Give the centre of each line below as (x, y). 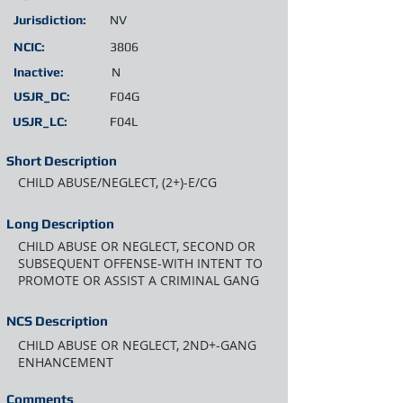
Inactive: (39, 72)
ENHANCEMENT (66, 362)
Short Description (62, 161)
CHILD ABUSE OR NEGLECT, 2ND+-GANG (137, 345)
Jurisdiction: (50, 20)
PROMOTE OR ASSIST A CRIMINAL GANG (139, 280)
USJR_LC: (40, 121)
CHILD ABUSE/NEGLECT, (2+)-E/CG (117, 182)
